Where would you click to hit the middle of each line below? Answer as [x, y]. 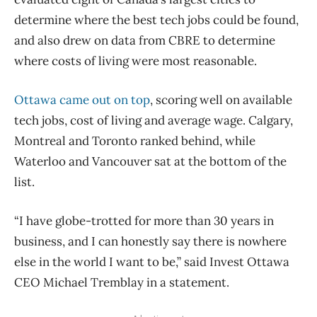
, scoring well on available [221, 99]
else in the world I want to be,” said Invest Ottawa [152, 261]
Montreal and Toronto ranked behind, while [135, 140]
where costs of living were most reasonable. [136, 60]
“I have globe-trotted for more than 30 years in [144, 220]
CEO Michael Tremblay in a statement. [122, 282]
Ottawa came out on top [82, 99]
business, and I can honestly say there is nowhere [150, 241]
